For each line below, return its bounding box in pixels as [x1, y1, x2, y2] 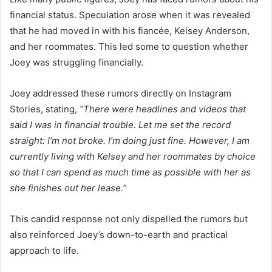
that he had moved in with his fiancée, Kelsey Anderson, [10, 24, 250, 36]
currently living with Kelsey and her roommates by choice [10, 150, 256, 162]
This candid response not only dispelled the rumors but [10, 212, 248, 225]
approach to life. [10, 244, 79, 256]
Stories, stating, [10, 103, 80, 115]
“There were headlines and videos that [80, 103, 246, 115]
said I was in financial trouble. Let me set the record [10, 118, 231, 131]
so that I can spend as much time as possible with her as [10, 166, 251, 178]
